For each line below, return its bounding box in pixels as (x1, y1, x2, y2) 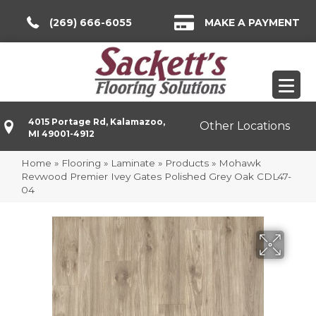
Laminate (111, 157, 155, 169)
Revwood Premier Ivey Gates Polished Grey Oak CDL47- (21, 170, 291, 182)
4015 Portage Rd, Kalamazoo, (28, 116, 165, 127)
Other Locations (200, 119, 291, 133)
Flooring (61, 157, 101, 169)
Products (165, 157, 209, 169)
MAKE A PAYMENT (205, 16, 300, 29)
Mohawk (219, 157, 261, 169)
